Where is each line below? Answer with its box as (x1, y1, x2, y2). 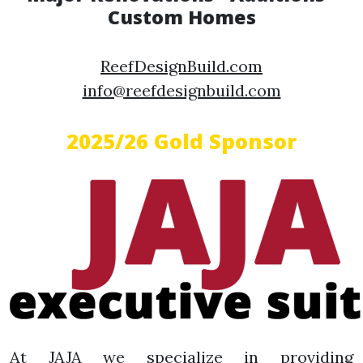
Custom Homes (107, 4, 256, 31)
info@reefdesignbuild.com (82, 80, 281, 101)
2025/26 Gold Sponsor (66, 127, 297, 156)
